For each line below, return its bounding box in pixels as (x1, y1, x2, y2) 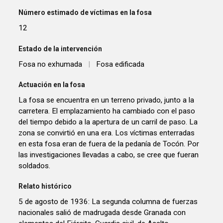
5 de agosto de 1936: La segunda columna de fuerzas (18, 197, 198, 207)
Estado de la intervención (18, 44, 103, 53)
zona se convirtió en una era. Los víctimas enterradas (18, 128, 160, 137)
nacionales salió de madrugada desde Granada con (18, 208, 186, 218)
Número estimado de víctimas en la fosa (18, 8, 152, 17)
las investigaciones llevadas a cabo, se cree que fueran (18, 150, 199, 159)
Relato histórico (18, 182, 72, 191)
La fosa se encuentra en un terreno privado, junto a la (18, 95, 195, 105)
